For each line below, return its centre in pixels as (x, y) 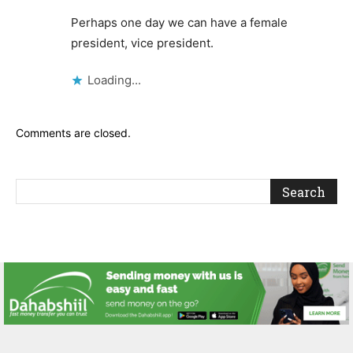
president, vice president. (142, 43)
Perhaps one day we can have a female (179, 22)
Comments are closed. (73, 132)
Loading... (114, 80)
